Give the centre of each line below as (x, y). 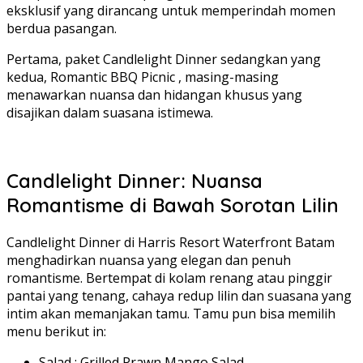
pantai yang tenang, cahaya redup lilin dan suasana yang (179, 295)
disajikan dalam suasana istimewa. (110, 112)
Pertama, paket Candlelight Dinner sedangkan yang (164, 59)
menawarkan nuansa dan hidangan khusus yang (154, 94)
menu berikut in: (56, 331)
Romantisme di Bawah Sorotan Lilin (173, 205)
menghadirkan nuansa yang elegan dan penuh (149, 260)
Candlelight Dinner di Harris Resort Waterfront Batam (171, 242)
